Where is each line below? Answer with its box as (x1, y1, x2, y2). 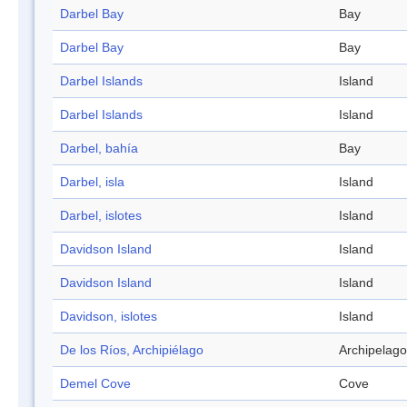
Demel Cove (60, 376, 131, 392)
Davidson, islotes (60, 309, 157, 324)
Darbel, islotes (60, 208, 142, 223)
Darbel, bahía (60, 141, 138, 156)
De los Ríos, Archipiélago (60, 342, 203, 358)
